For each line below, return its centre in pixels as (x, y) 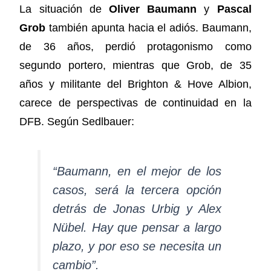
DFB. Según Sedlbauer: (77, 121)
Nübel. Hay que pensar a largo (137, 228)
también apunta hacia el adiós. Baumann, (149, 28)
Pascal (234, 9)
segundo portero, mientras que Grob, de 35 (135, 65)
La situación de (64, 9)
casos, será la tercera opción (137, 190)
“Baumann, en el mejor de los (137, 171)
